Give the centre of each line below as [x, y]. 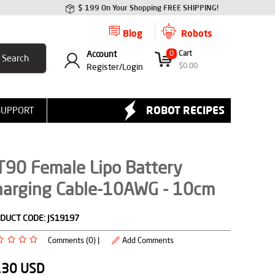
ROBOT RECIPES [185, 110]
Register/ [104, 67]
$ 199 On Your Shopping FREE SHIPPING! [148, 8]
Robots [197, 33]
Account [102, 54]
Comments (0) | [73, 240]
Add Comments [148, 240]
